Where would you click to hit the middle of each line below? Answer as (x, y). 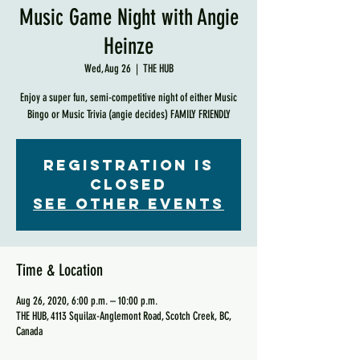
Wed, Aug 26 (107, 69)
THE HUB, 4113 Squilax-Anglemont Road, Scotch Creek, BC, (124, 316)
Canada (29, 331)
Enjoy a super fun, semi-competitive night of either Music (129, 98)
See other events (129, 204)
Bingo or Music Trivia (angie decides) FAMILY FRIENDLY (129, 115)
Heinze (129, 46)
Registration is (129, 165)
